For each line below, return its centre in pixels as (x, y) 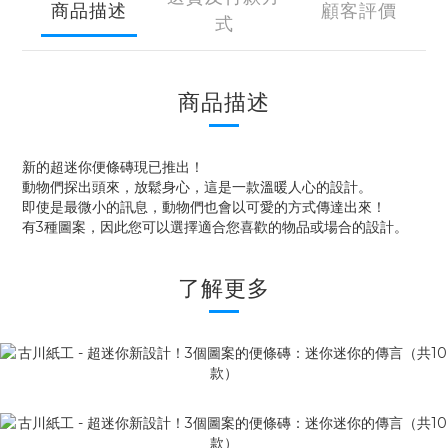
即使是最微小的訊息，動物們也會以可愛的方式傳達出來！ (204, 207)
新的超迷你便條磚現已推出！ (113, 167)
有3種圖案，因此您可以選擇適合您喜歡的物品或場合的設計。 (215, 227)
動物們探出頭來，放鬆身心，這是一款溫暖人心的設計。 (197, 187)
